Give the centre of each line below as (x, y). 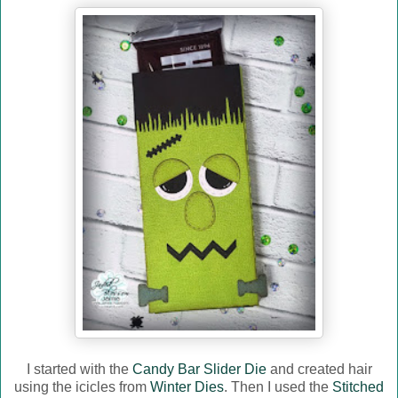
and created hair (319, 370)
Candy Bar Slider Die (199, 370)
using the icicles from (82, 387)
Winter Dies (187, 387)
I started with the (79, 370)
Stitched (358, 387)
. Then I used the (278, 387)
